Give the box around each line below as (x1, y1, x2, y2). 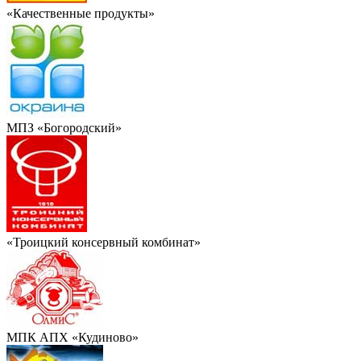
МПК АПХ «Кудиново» (6, 330, 139, 344)
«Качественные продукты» (6, 6, 155, 20)
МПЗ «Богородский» (6, 120, 122, 135)
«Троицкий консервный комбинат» (6, 234, 201, 249)
